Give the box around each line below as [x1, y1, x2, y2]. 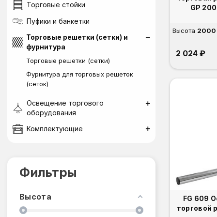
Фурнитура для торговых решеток [26, 70, 133, 78]
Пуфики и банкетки [27, 17, 90, 25]
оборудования [26, 108, 76, 117]
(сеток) [26, 80, 48, 88]
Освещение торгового [26, 99, 104, 107]
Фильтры [19, 165, 77, 180]
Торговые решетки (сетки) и [26, 33, 128, 41]
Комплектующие [27, 124, 83, 133]
